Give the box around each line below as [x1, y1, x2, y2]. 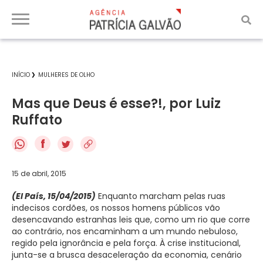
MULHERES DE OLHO [38, 70, 95, 79]
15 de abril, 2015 [12, 168, 66, 178]
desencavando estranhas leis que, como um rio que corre [12, 213, 250, 225]
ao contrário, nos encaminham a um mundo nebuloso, [12, 225, 238, 237]
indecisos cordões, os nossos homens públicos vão [12, 201, 220, 214]
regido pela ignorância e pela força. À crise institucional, [12, 237, 241, 249]
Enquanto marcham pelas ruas [96, 190, 225, 202]
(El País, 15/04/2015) [12, 190, 96, 202]
